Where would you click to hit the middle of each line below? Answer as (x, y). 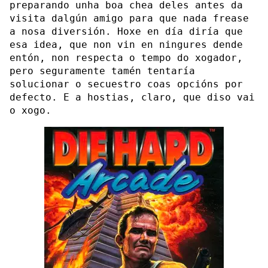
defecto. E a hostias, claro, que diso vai (132, 97)
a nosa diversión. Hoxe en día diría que (126, 31)
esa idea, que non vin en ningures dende (126, 44)
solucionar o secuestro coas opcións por (126, 84)
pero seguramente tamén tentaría (102, 71)
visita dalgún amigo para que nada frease (129, 18)
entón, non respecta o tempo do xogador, (126, 57)
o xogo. (31, 110)
